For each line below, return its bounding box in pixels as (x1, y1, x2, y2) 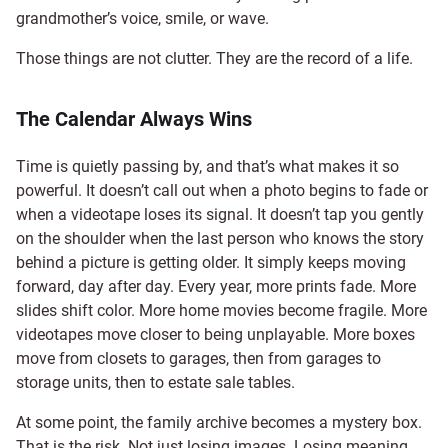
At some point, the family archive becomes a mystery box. (16, 412, 422, 432)
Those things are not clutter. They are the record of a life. (16, 48, 413, 68)
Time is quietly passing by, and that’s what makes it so (16, 156, 399, 176)
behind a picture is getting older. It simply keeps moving (16, 252, 406, 272)
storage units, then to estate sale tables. (16, 372, 295, 392)
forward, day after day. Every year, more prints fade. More (16, 276, 416, 296)
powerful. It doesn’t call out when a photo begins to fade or (16, 180, 428, 200)
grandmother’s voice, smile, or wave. (16, 8, 269, 28)
